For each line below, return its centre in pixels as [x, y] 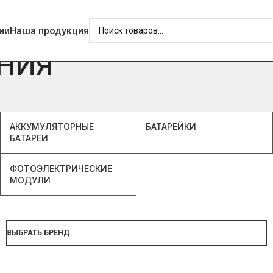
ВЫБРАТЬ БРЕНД [38, 233]
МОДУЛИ [30, 180]
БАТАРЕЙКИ [171, 126]
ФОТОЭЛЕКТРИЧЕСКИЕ [61, 168]
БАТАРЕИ [29, 138]
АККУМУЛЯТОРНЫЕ [51, 126]
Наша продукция [49, 30]
